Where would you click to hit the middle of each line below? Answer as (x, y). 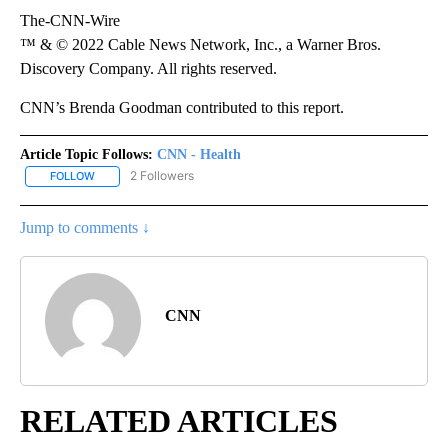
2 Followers (162, 176)
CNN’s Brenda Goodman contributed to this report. (182, 108)
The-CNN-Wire (70, 21)
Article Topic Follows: (86, 155)
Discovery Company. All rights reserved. (148, 69)
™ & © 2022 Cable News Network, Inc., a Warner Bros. (200, 45)
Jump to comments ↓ (85, 227)
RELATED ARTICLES (179, 420)
